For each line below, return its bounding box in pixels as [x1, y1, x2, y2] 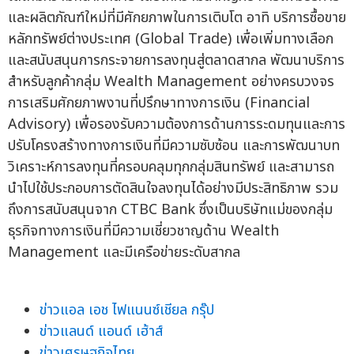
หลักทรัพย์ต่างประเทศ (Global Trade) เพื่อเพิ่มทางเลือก [8, 28, 333, 50]
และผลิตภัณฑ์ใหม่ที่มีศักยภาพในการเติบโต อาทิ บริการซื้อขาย [8, 6, 346, 28]
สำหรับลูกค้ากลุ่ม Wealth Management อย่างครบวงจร [8, 70, 334, 92]
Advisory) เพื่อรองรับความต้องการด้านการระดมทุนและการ [8, 113, 345, 135]
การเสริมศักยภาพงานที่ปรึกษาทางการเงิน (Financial [8, 92, 310, 114]
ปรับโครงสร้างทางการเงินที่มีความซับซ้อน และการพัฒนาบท [8, 134, 340, 156]
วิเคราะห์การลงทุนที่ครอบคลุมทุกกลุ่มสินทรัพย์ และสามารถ [8, 156, 334, 178]
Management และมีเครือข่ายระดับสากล [8, 241, 240, 263]
